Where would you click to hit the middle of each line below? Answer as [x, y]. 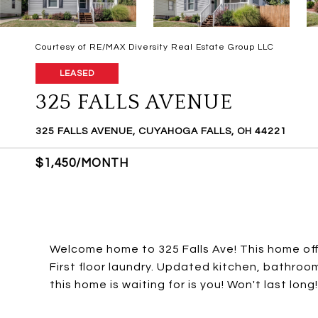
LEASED [77, 73]
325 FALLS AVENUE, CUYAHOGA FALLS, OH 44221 [161, 131]
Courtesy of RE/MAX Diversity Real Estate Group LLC [155, 47]
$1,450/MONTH [82, 163]
